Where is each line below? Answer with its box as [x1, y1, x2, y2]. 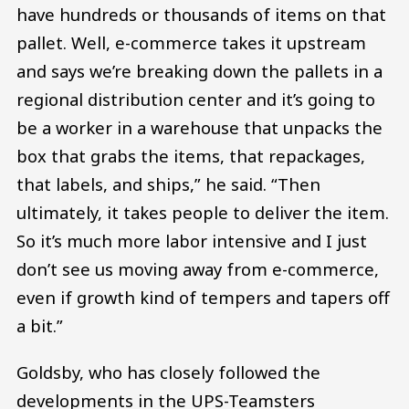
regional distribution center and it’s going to [16, 87, 375, 110]
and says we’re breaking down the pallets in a [16, 58, 383, 82]
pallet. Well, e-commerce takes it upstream [16, 30, 366, 54]
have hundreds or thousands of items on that [16, 2, 386, 26]
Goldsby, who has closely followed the [16, 361, 320, 384]
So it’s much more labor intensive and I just [16, 228, 367, 252]
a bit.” [16, 313, 63, 337]
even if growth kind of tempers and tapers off [16, 285, 390, 309]
